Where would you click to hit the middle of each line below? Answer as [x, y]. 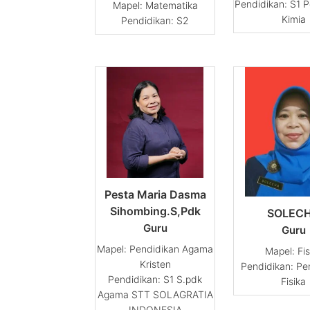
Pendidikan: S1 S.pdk [155, 280]
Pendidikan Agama [171, 249]
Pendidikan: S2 [155, 21]
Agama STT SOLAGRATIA [155, 295]
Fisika [293, 281]
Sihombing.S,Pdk [155, 211]
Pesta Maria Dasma [155, 195]
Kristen [155, 264]
